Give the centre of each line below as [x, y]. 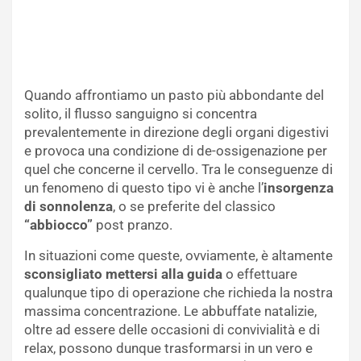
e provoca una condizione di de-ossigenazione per [176, 150]
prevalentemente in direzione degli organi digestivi [176, 132]
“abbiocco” [58, 224]
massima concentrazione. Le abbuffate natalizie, [170, 311]
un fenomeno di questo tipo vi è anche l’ [144, 187]
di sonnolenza [68, 206]
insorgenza [299, 187]
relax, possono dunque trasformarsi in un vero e [168, 348]
